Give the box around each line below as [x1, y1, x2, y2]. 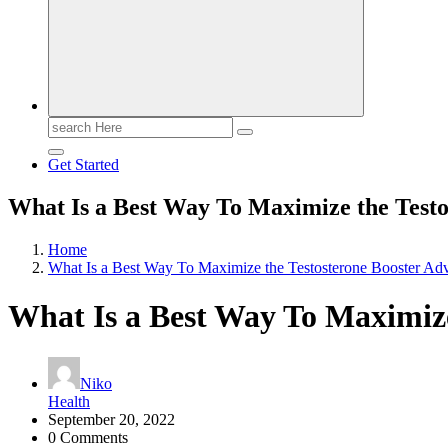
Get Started [48, 156, 119, 173]
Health [48, 392, 90, 410]
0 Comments [48, 428, 128, 446]
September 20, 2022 [48, 410, 175, 428]
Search [47, 116, 90, 133]
